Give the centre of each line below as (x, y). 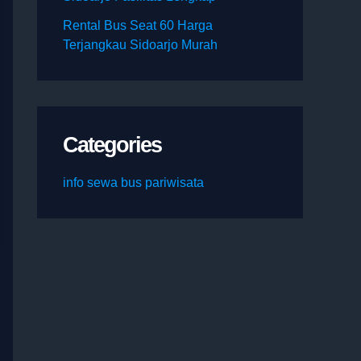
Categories (112, 145)
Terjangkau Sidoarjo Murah (140, 45)
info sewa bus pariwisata (133, 183)
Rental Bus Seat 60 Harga (138, 26)
